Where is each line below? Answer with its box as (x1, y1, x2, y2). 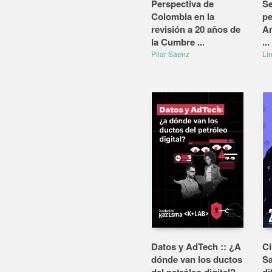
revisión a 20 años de (151, 22, 240, 36)
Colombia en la (151, 10, 214, 23)
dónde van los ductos (151, 253, 242, 266)
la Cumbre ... (151, 35, 205, 49)
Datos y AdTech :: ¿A (151, 240, 241, 253)
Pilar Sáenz (151, 49, 189, 59)
